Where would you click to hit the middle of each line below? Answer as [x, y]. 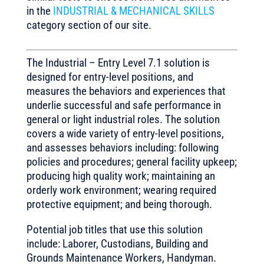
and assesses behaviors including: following [122, 148]
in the [39, 11]
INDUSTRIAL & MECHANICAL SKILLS [133, 11]
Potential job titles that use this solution [114, 230]
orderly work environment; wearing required [121, 190]
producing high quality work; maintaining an [121, 176]
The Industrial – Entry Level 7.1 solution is [118, 63]
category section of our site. [89, 25]
